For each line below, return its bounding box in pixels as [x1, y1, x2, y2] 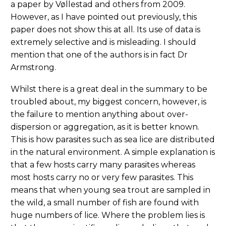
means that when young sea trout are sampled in [11, 185, 210, 195]
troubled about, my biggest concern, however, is [11, 96, 206, 106]
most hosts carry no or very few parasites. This [11, 172, 193, 182]
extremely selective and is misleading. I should [11, 37, 196, 47]
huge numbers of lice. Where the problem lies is [11, 210, 205, 220]
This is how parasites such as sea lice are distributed [11, 134, 215, 144]
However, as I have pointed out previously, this [11, 12, 197, 22]
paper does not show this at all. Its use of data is [11, 25, 200, 35]
